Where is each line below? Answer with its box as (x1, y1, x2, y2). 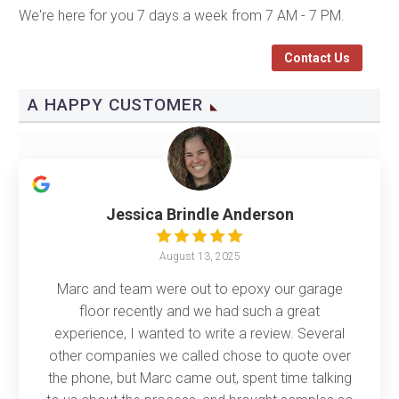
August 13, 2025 (159, 249, 240, 263)
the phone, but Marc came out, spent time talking (47, 369, 352, 387)
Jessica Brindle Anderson (105, 204, 294, 224)
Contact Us (284, 50, 350, 65)
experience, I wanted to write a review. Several (54, 324, 345, 342)
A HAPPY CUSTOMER (28, 94, 204, 115)
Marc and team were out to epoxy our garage (56, 280, 343, 297)
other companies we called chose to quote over (48, 346, 351, 364)
